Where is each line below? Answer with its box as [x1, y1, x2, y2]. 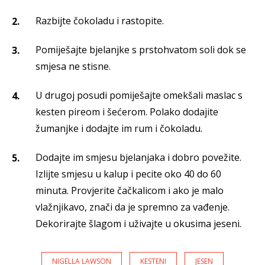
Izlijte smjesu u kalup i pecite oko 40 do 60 [35, 167, 221, 181]
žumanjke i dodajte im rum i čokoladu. [35, 122, 202, 135]
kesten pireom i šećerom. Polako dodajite [35, 105, 218, 119]
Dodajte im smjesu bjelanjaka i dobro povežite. [35, 151, 241, 164]
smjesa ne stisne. [35, 60, 111, 73]
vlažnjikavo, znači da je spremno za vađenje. [35, 201, 230, 214]
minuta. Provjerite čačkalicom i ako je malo [35, 184, 224, 198]
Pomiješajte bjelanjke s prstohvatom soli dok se [35, 43, 246, 57]
